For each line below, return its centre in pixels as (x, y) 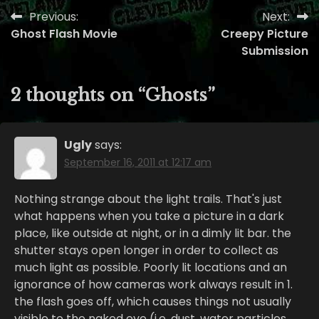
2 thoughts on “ (78, 95)
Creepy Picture (265, 33)
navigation (58, 45)
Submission (275, 51)
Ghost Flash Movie (64, 33)
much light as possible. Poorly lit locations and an (151, 267)
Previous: (54, 16)
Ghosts (176, 95)
